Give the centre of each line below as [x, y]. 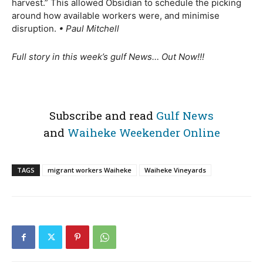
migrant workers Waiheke [90, 170]
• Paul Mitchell [89, 28]
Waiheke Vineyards [175, 170]
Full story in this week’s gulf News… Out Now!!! [108, 56]
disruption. [34, 28]
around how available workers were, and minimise [116, 15]
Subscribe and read [103, 115]
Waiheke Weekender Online [144, 132]
